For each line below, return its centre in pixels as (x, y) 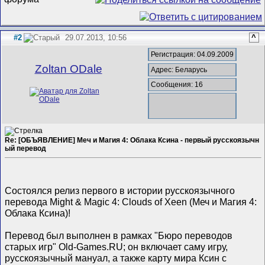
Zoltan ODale (68, 69)
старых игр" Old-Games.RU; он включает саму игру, (117, 246)
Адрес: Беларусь (179, 70)
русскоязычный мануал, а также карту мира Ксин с (116, 258)
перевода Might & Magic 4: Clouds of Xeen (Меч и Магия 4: (131, 201)
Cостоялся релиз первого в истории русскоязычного (120, 190)
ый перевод (26, 148)
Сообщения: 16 (177, 84)
